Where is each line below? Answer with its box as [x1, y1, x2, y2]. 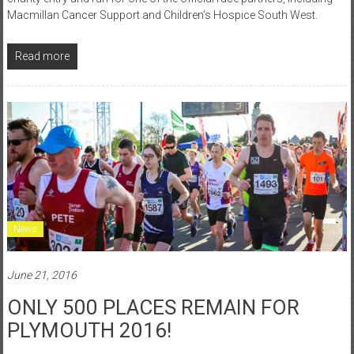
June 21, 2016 [6, 268, 77, 281]
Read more [14, 49, 70, 62]
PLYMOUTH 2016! [6, 318, 171, 342]
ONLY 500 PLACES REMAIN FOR [6, 295, 299, 319]
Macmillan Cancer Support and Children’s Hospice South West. [6, 8, 318, 21]
